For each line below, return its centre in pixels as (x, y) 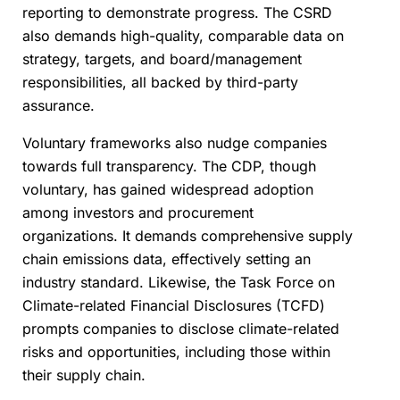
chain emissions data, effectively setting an (167, 259)
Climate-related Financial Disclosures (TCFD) (174, 306)
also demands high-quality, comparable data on (183, 36)
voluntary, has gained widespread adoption (168, 190)
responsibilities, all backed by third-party (160, 83)
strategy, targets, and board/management (162, 59)
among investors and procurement (138, 213)
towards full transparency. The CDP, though (169, 167)
